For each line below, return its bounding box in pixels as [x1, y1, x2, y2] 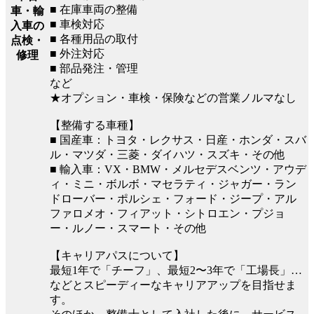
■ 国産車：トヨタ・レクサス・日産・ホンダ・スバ [50, 133, 306, 146]
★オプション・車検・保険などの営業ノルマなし [50, 91, 296, 104]
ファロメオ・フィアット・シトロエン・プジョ [50, 207, 285, 219]
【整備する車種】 [50, 118, 139, 131]
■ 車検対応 [50, 18, 104, 30]
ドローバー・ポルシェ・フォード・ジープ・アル [50, 192, 296, 205]
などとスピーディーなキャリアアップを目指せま [50, 278, 296, 291]
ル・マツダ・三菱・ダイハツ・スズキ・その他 [50, 148, 285, 161]
